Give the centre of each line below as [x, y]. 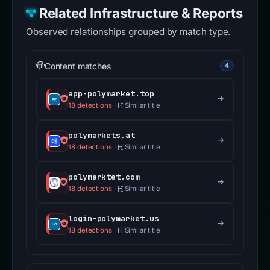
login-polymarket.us [114, 219]
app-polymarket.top [111, 94]
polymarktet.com [104, 177]
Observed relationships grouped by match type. [128, 32]
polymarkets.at [102, 136]
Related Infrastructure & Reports [141, 14]
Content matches [78, 66]
